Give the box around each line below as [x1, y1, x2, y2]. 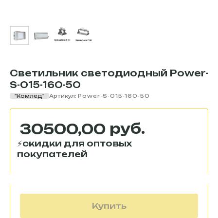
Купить [91, 201, 127, 211]
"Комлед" [15, 93, 44, 99]
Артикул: [49, 93, 78, 99]
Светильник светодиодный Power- [10, 68, 208, 78]
